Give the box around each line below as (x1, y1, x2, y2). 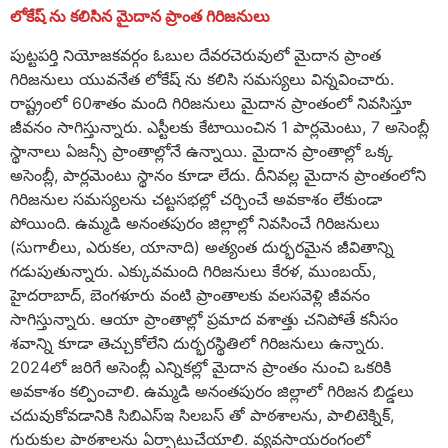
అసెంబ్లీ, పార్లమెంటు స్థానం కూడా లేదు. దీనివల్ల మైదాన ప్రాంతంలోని (10, 164, 426, 185)
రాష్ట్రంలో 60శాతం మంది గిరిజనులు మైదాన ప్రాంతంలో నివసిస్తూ (10, 92, 412, 113)
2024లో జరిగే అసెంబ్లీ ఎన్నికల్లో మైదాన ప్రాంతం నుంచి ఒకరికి (10, 356, 391, 377)
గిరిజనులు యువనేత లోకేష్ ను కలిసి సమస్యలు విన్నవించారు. (10, 68, 394, 89)
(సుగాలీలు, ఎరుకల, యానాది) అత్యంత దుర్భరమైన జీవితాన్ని (10, 236, 394, 257)
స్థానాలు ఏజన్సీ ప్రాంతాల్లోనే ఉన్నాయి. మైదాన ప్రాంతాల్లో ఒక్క (10, 140, 393, 161)
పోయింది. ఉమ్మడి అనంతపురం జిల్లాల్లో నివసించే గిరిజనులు (10, 212, 380, 233)
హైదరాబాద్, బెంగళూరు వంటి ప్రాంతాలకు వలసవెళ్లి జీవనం (10, 284, 370, 305)
